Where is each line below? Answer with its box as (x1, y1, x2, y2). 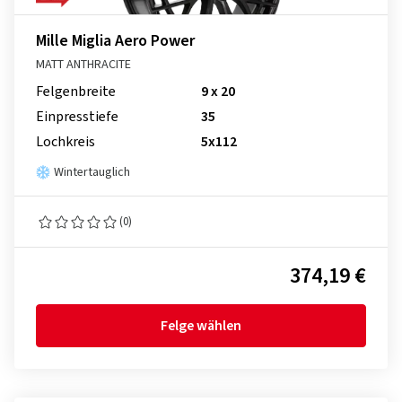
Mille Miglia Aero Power (36, 30, 195, 52)
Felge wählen (161, 316, 241, 336)
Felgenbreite (36, 82, 116, 101)
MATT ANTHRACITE (36, 56, 131, 74)
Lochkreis (36, 132, 95, 152)
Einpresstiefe (36, 107, 118, 127)
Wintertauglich (54, 163, 130, 181)
